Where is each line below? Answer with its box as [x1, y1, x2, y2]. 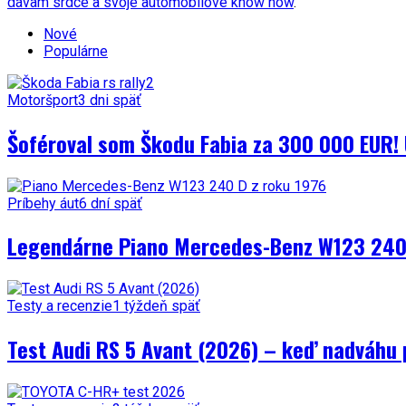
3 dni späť [78, 91, 141, 109]
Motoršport [7, 91, 78, 109]
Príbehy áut [7, 194, 79, 212]
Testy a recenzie [7, 297, 112, 315]
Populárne [43, 42, 108, 60]
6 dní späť [79, 194, 142, 212]
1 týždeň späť [112, 297, 200, 315]
